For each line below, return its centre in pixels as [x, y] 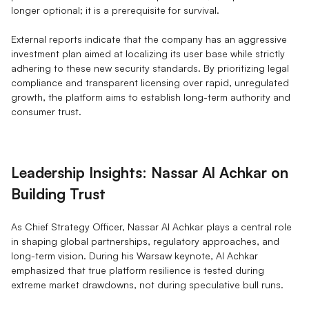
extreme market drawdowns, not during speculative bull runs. [147, 284]
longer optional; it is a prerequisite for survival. [115, 10]
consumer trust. [46, 111]
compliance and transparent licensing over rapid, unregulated [150, 82]
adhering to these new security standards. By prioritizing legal [150, 68]
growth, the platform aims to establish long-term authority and [151, 97]
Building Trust [58, 193]
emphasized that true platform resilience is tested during [138, 270]
